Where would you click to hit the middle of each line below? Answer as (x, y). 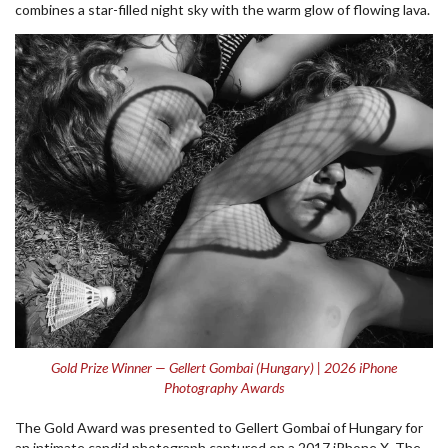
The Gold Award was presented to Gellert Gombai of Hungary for (219, 428)
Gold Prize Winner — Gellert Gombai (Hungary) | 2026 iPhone (224, 368)
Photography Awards (224, 388)
